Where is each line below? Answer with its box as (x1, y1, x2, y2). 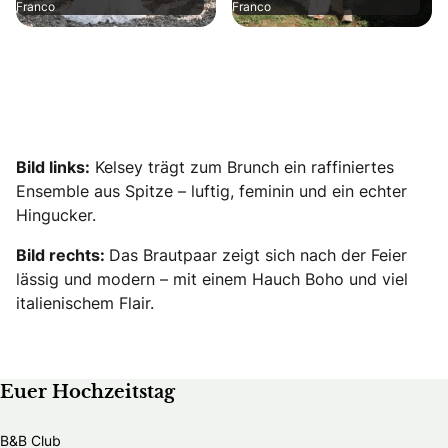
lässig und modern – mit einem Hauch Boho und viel (16, 267, 408, 290)
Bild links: (16, 155, 90, 178)
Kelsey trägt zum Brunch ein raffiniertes (90, 155, 394, 178)
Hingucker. (16, 203, 96, 226)
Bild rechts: (16, 243, 109, 266)
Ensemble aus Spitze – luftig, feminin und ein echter (16, 179, 407, 202)
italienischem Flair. (16, 291, 154, 314)
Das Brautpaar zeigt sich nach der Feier (109, 243, 407, 266)
